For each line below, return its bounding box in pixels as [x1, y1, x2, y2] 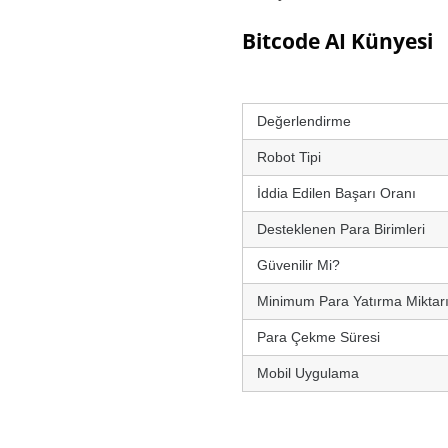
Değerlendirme [257, 113, 351, 129]
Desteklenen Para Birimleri [257, 221, 425, 237]
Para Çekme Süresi [257, 329, 380, 345]
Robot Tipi [257, 149, 321, 165]
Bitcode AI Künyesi [242, 27, 433, 55]
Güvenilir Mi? [257, 257, 340, 273]
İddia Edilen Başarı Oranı [257, 185, 416, 201]
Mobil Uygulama [257, 365, 359, 381]
